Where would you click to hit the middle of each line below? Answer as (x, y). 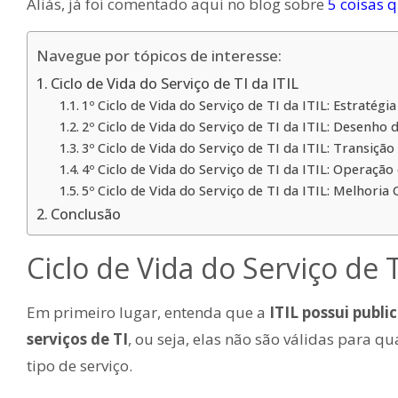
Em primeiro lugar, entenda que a (146, 312)
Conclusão (86, 214)
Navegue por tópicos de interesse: (159, 55)
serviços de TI (77, 338)
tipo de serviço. (80, 365)
